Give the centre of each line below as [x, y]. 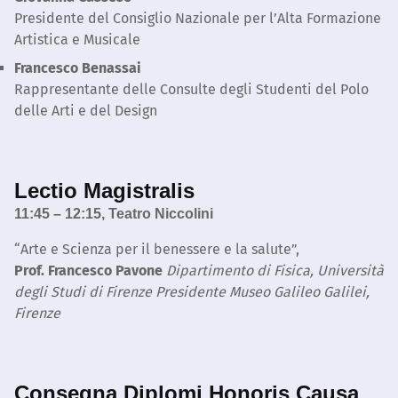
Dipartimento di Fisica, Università [275, 271]
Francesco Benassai [78, 68]
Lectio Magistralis [104, 191]
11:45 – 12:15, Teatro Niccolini [114, 214]
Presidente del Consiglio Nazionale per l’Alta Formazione [198, 19]
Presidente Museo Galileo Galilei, [263, 292]
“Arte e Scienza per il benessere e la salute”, [157, 250]
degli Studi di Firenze [83, 292]
